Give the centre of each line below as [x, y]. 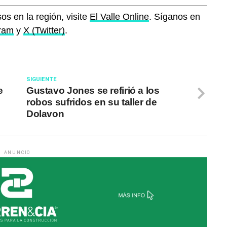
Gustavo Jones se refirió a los [93, 91]
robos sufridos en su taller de [92, 102]
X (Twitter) [44, 31]
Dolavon [45, 114]
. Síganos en [175, 17]
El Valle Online [119, 17]
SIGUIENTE [42, 80]
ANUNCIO [17, 153]
